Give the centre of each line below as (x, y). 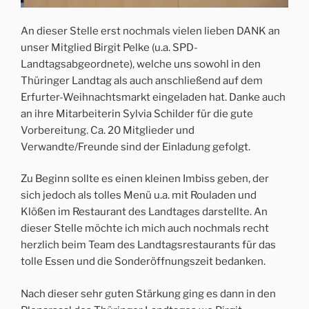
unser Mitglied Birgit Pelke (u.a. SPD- (109, 47)
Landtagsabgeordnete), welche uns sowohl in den (141, 64)
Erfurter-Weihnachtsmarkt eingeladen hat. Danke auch (153, 97)
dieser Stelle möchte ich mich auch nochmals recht (145, 229)
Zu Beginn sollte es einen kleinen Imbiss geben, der (145, 179)
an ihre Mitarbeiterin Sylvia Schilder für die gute (137, 113)
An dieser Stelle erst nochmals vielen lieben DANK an (150, 31)
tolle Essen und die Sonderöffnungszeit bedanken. (143, 262)
